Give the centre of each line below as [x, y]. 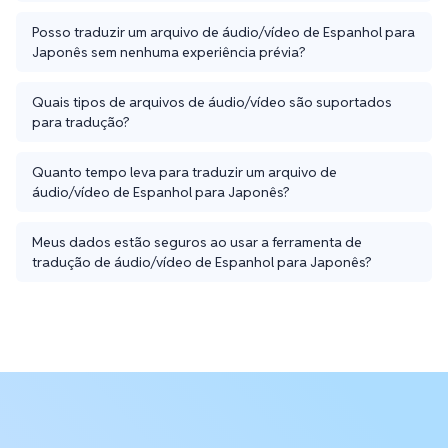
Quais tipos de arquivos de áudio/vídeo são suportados [212, 101]
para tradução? [81, 121]
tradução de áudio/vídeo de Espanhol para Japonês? [202, 261]
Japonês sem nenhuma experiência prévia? [169, 51]
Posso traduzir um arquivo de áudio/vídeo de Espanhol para [223, 31]
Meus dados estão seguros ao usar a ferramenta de [197, 241]
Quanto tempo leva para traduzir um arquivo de [184, 171]
